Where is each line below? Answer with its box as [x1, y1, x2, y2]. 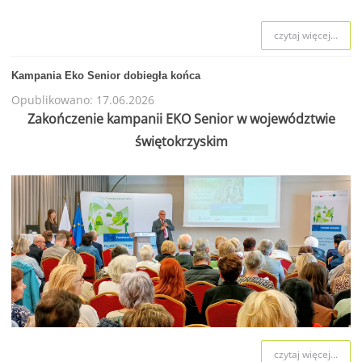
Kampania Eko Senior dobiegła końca [11, 69, 201, 82]
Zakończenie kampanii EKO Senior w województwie [27, 109, 335, 128]
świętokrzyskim [134, 132, 228, 150]
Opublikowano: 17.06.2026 [11, 92, 155, 108]
